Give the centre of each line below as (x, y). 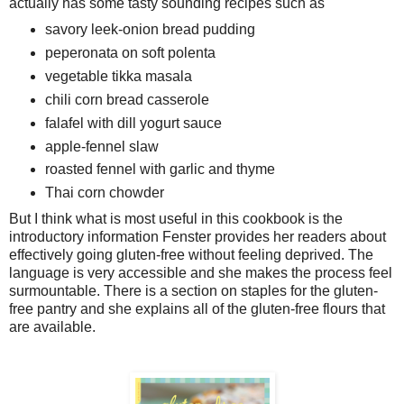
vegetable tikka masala (120, 76)
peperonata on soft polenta (132, 52)
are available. (52, 327)
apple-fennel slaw (101, 146)
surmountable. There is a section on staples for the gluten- (193, 291)
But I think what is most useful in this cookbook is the (176, 219)
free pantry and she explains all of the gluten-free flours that (197, 309)
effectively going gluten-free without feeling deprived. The (191, 255)
